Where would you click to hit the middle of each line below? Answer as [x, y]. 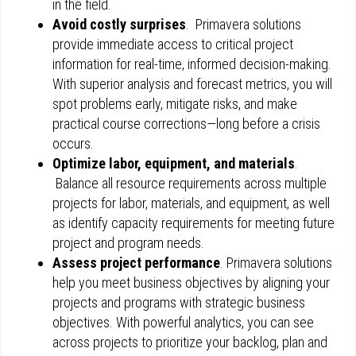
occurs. [73, 143]
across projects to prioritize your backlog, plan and [190, 342]
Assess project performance [136, 263]
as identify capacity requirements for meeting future [193, 223]
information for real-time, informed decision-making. [192, 64]
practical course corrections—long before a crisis [186, 124]
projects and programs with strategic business [179, 302]
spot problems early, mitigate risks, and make [175, 104]
